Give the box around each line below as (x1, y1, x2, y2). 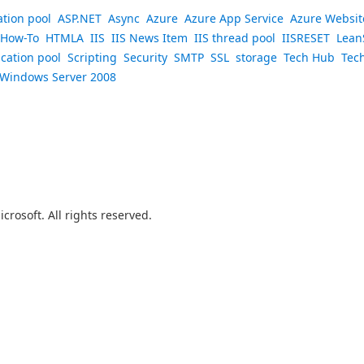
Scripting (67, 50, 117, 65)
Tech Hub (284, 50, 335, 65)
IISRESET (282, 30, 330, 45)
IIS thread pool (194, 30, 275, 45)
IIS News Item (111, 30, 188, 45)
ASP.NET (58, 11, 102, 26)
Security (123, 50, 167, 65)
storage (236, 50, 277, 65)
